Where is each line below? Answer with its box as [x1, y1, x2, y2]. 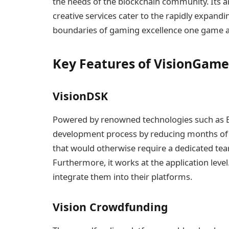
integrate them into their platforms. [53, 171, 192, 183]
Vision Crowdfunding [53, 199, 168, 214]
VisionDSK [53, 88, 108, 104]
